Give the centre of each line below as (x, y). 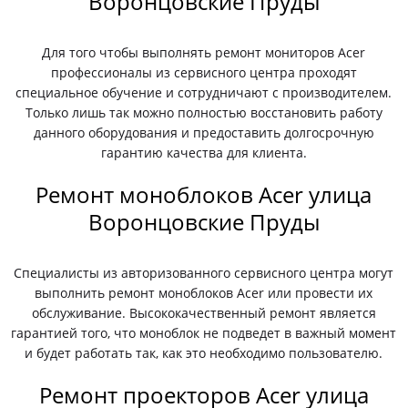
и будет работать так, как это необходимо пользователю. (204, 353)
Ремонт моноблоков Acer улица (204, 194)
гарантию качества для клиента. (204, 153)
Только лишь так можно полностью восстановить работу (204, 112)
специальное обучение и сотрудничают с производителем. (204, 92)
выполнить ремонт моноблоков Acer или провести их (204, 293)
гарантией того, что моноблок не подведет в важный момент (204, 333)
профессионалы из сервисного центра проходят (204, 72)
